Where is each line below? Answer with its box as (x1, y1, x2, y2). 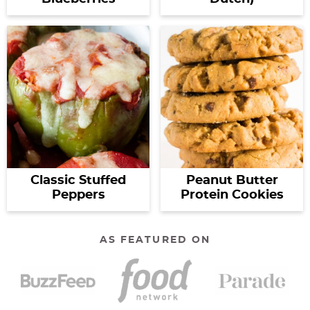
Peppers (51, 189, 105, 202)
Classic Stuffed (30, 174, 126, 188)
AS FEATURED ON (99, 235, 211, 246)
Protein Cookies (180, 189, 284, 202)
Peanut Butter (185, 174, 278, 188)
